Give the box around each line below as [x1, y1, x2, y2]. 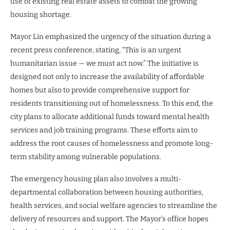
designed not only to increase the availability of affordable [10, 72, 204, 81]
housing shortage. [10, 10, 71, 19]
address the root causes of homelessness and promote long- [10, 139, 213, 148]
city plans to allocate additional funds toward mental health [10, 112, 209, 121]
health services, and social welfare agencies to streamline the [10, 201, 217, 210]
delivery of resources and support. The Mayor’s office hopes [10, 215, 208, 223]
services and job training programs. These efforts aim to [10, 126, 198, 135]
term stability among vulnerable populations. [10, 152, 161, 161]
